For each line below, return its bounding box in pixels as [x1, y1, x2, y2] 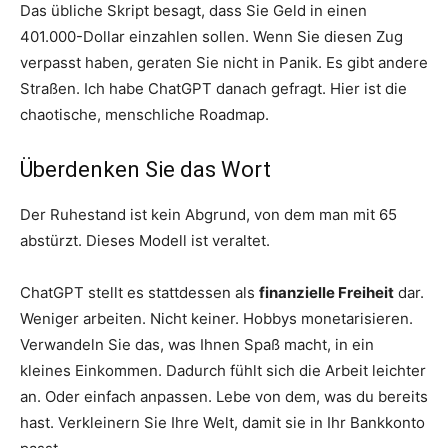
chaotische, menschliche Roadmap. [20, 104, 269, 124]
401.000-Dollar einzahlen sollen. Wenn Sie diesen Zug [20, 26, 403, 46]
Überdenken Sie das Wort [20, 156, 271, 182]
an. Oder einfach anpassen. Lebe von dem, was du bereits [20, 386, 428, 406]
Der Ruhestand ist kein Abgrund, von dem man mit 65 [20, 204, 397, 224]
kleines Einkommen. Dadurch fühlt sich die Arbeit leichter [20, 360, 426, 380]
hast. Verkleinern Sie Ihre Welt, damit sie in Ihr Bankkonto [20, 412, 425, 432]
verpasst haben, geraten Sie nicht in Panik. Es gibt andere [20, 52, 428, 72]
